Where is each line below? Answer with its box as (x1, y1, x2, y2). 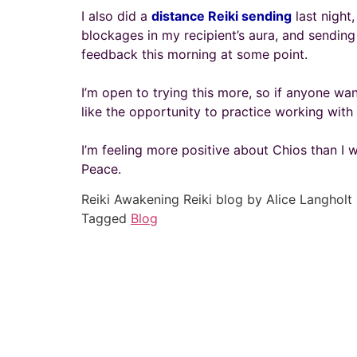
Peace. (81, 161, 121, 177)
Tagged (81, 210, 131, 227)
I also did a (81, 8, 151, 24)
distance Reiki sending (151, 8, 292, 24)
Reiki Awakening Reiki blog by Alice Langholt (81, 191, 352, 208)
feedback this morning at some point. (81, 46, 308, 62)
